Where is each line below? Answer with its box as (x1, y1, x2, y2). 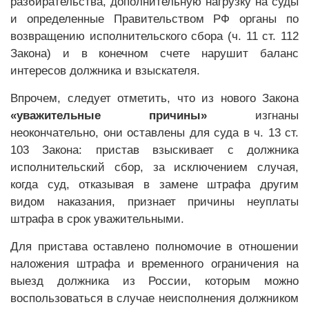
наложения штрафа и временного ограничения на (10, 257, 299, 270)
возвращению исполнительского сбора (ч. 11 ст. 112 (10, 30, 299, 43)
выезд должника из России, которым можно (10, 275, 299, 288)
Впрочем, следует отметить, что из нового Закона (10, 92, 299, 105)
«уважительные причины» (10, 109, 207, 122)
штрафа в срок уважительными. (10, 212, 184, 226)
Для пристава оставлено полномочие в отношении (10, 240, 299, 253)
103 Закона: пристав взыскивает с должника (10, 143, 299, 157)
